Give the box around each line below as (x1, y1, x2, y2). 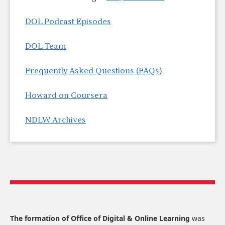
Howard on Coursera (25, 92, 107, 100)
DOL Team (25, 43, 66, 51)
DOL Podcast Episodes (25, 18, 111, 26)
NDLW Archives (25, 117, 86, 125)
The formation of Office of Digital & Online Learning (10, 213, 192, 223)
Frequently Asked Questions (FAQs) (25, 67, 162, 75)
